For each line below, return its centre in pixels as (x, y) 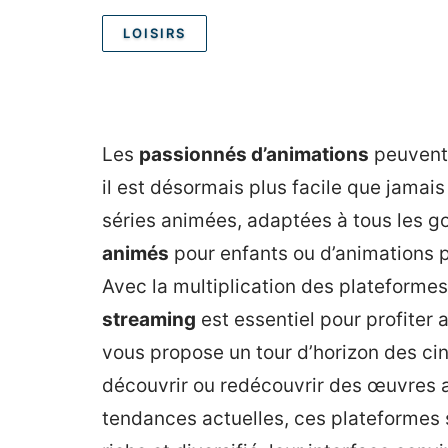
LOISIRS (154, 33)
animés (135, 253)
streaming (149, 319)
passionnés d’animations (254, 154)
